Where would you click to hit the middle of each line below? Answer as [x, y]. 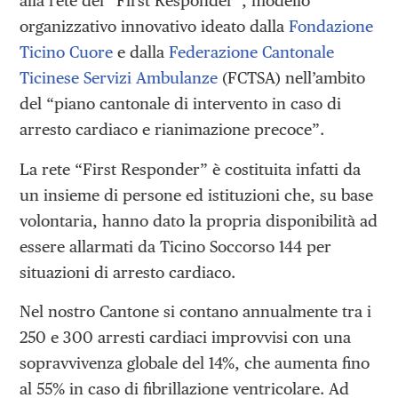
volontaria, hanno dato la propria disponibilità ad [199, 220]
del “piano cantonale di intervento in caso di [181, 104]
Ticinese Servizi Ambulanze [119, 78]
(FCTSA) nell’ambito [292, 78]
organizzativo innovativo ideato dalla [155, 27]
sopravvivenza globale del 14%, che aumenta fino [195, 362]
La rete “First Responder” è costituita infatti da [191, 169]
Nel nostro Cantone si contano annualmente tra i [196, 311]
